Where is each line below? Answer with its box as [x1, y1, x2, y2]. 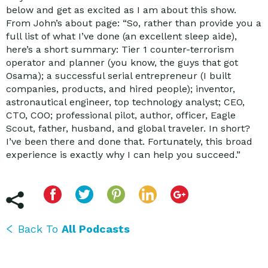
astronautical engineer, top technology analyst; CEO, [6, 96, 245, 108]
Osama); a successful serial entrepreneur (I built [6, 70, 231, 81]
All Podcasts [62, 223, 130, 235]
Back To [18, 223, 62, 235]
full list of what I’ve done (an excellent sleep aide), [6, 31, 237, 42]
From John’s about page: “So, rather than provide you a [6, 17, 261, 29]
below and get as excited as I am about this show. [6, 4, 236, 16]
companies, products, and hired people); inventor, [6, 83, 235, 95]
